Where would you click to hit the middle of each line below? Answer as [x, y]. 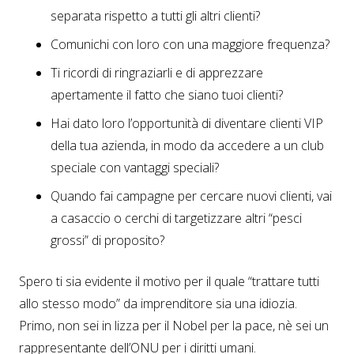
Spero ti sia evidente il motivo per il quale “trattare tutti [169, 281]
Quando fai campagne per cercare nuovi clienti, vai [191, 196]
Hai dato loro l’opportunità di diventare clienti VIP [187, 123]
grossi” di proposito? [107, 240]
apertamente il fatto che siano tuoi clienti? [167, 94]
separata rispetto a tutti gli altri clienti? [155, 15]
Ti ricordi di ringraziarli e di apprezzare [157, 72]
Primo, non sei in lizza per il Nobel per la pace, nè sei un [174, 325]
